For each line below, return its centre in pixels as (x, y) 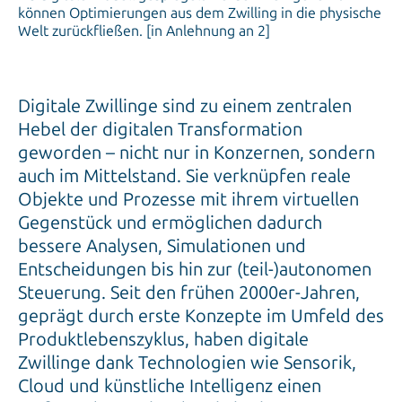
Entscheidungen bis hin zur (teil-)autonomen (195, 270)
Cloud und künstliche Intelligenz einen (170, 386)
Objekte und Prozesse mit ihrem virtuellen (188, 200)
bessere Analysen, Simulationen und (162, 246)
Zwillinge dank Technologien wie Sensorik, (187, 363)
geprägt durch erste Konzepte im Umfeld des (201, 316)
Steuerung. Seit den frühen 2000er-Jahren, (189, 293)
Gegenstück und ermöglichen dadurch (170, 223)
